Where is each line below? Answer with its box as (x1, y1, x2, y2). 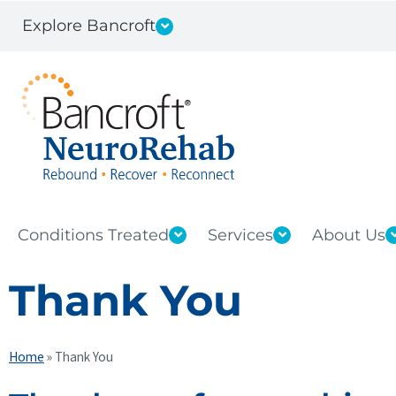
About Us (312, 225, 385, 245)
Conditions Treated (18, 225, 169, 245)
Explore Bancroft (22, 16, 156, 35)
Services (208, 225, 273, 245)
